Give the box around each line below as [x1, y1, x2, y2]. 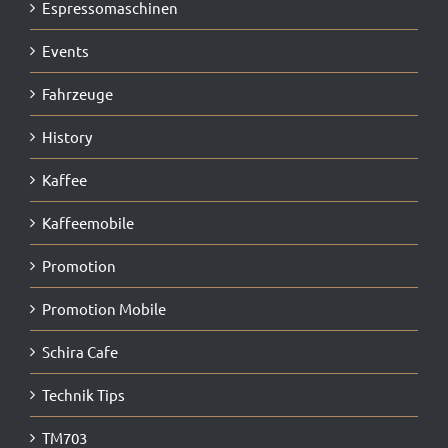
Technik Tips [42, 385, 125, 405]
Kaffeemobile [42, 213, 134, 233]
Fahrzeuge [42, 84, 113, 104]
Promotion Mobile [42, 299, 166, 319]
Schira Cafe [42, 342, 118, 362]
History [42, 127, 92, 147]
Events [42, 41, 89, 61]
